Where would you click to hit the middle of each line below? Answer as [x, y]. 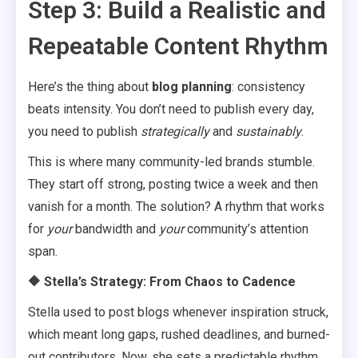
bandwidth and [115, 229]
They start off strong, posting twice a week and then [173, 184]
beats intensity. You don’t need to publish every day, [171, 109]
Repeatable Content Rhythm [178, 46]
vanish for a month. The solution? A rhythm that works [176, 207]
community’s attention [246, 229]
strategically [175, 131]
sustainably [268, 131]
